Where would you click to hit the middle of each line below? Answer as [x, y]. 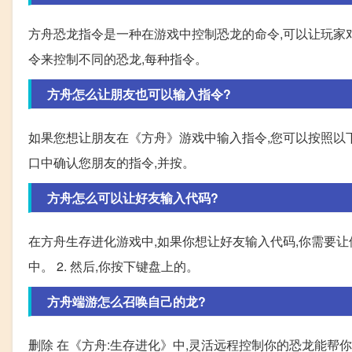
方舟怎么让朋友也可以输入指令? [139, 94]
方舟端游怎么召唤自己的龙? [126, 302]
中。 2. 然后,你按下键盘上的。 [114, 266]
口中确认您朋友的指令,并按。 [112, 163]
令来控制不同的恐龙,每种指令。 [118, 59]
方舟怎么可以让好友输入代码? [133, 198]
